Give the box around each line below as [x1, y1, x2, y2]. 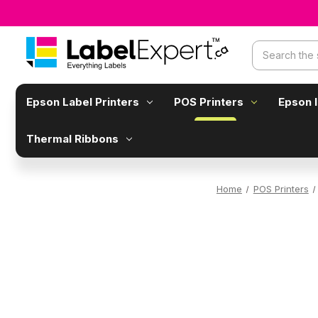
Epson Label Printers [26, 95, 139, 109]
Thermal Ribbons [26, 132, 119, 146]
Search [251, 41, 285, 54]
